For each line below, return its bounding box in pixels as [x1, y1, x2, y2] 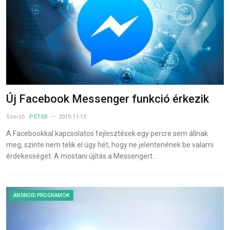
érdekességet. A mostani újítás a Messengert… [6, 151, 157, 160]
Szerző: [6, 113, 28, 120]
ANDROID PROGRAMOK [13, 192, 69, 198]
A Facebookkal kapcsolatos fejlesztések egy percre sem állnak [6, 129, 208, 138]
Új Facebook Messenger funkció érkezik [6, 92, 209, 105]
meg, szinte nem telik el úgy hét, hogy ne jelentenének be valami [6, 140, 214, 149]
